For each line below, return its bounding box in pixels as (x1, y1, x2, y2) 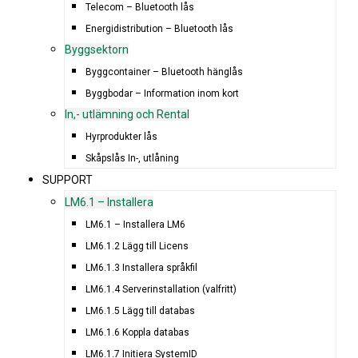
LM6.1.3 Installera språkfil (86, 261, 198, 273)
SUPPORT (42, 173, 93, 186)
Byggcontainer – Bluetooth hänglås (86, 66, 244, 78)
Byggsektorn (64, 42, 129, 56)
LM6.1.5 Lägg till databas (86, 304, 196, 316)
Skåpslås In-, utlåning (86, 152, 180, 164)
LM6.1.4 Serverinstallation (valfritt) (86, 283, 237, 295)
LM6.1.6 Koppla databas (86, 326, 190, 338)
